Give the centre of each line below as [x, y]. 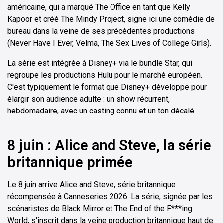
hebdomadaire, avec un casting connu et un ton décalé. [102, 111]
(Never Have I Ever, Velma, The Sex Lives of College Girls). [109, 43]
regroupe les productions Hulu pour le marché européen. [105, 75]
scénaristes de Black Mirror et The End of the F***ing [100, 209]
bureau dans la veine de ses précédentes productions [101, 31]
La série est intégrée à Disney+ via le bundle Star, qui [100, 63]
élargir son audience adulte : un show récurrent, [89, 99]
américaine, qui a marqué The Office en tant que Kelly [99, 7]
